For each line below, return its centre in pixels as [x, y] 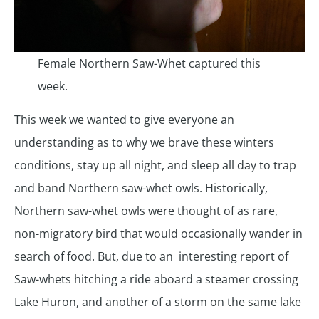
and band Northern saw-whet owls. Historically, [141, 188]
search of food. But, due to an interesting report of [151, 256]
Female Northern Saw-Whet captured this [149, 64]
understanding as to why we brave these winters [144, 142]
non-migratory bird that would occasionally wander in [158, 233]
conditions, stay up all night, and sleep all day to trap [155, 165]
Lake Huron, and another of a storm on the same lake [158, 302]
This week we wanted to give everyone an [124, 119]
